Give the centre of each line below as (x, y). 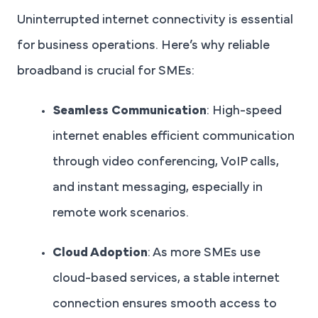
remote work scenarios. (121, 213)
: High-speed (244, 111)
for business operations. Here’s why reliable (143, 46)
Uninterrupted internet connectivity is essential (155, 20)
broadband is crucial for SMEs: (106, 71)
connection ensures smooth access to (165, 304)
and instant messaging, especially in (158, 188)
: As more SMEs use (204, 253)
